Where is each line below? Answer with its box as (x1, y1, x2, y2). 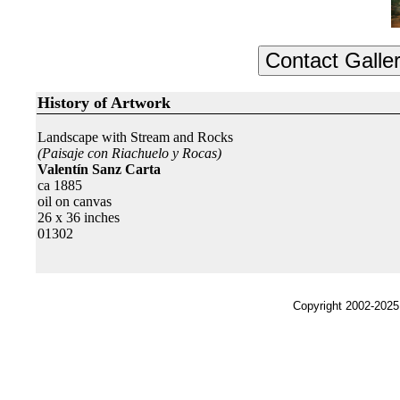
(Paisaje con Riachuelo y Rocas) (37, 146, 221, 161)
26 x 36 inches (37, 210, 120, 225)
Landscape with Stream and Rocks (37, 129, 233, 145)
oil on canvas (37, 194, 112, 209)
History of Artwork (37, 94, 171, 112)
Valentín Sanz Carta (37, 162, 161, 177)
